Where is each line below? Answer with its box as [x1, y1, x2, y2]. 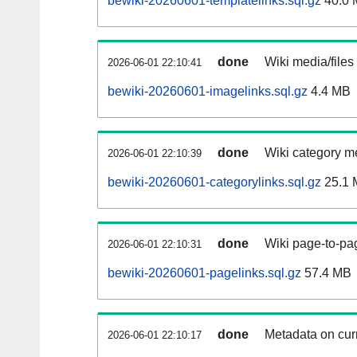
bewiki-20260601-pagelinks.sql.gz [108, 266, 301, 280]
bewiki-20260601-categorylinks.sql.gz [108, 175, 321, 190]
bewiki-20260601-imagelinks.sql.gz [108, 84, 308, 99]
